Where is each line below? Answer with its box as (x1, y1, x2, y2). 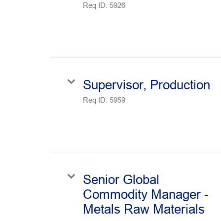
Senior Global (83, 172, 159, 187)
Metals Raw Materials (83, 201, 205, 217)
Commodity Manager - (83, 186, 209, 202)
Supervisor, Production (83, 77, 210, 92)
